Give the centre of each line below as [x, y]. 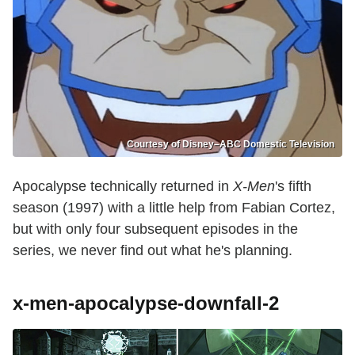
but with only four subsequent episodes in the [155, 229]
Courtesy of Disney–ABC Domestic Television [231, 145]
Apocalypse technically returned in [123, 187]
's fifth [293, 187]
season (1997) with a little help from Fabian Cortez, [174, 208]
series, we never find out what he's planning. [153, 251]
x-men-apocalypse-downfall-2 [146, 303]
